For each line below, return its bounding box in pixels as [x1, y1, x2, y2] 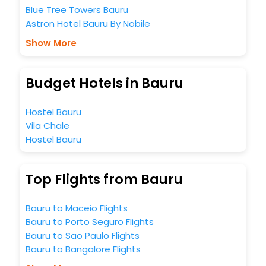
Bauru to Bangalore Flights [26, 242, 141, 255]
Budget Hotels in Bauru [26, 74, 184, 93]
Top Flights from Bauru [26, 170, 183, 189]
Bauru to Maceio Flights [26, 201, 128, 214]
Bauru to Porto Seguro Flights [26, 215, 154, 228]
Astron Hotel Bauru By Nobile [26, 17, 151, 30]
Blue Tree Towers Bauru [26, 3, 129, 16]
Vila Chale [26, 119, 70, 132]
